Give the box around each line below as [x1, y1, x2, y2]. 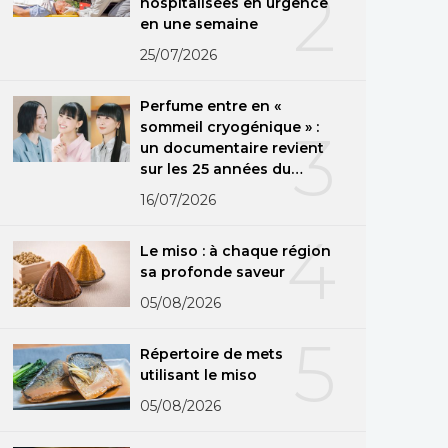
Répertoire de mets [140, 344, 284, 363]
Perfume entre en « [140, 96, 282, 115]
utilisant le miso [140, 365, 258, 384]
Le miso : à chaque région [140, 241, 331, 260]
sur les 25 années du [140, 159, 292, 178]
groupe [140, 180, 195, 199]
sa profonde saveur [140, 262, 286, 281]
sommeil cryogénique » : [140, 117, 320, 136]
